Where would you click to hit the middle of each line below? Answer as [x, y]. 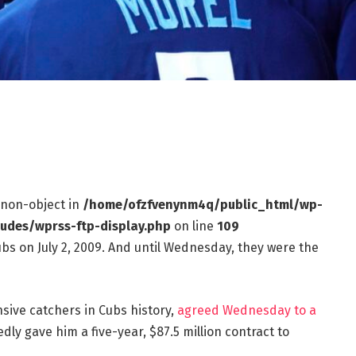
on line [193, 226]
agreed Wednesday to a [246, 310]
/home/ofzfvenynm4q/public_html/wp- [202, 205]
